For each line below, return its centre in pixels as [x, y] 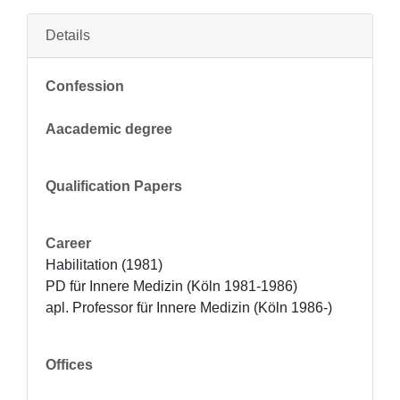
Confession [85, 86]
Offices [69, 365]
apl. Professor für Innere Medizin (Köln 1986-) [189, 308]
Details [68, 35]
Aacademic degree [109, 129]
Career [68, 243]
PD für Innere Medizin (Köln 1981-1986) [171, 286]
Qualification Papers [114, 186]
